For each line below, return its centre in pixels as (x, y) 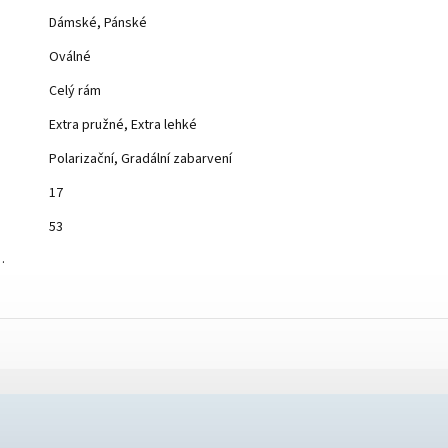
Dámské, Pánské (98, 23)
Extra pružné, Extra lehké (123, 125)
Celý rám (75, 91)
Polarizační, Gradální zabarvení (140, 159)
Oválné (70, 57)
